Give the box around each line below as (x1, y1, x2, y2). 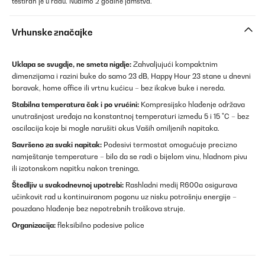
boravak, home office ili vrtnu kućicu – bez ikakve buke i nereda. (12, 83, 225, 93)
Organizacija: (12, 221, 56, 230)
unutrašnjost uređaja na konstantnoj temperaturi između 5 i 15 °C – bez (12, 112, 249, 121)
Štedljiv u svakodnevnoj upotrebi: (12, 180, 124, 190)
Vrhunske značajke (12, 27, 92, 38)
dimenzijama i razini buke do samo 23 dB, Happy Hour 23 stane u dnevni (12, 72, 251, 81)
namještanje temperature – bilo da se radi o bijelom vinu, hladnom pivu (12, 152, 247, 161)
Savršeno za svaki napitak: (12, 140, 102, 150)
